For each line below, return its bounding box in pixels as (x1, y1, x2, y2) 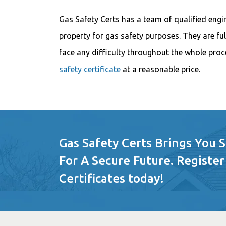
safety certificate (59, 65, 121, 74)
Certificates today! (59, 172, 164, 185)
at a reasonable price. (121, 65, 202, 74)
